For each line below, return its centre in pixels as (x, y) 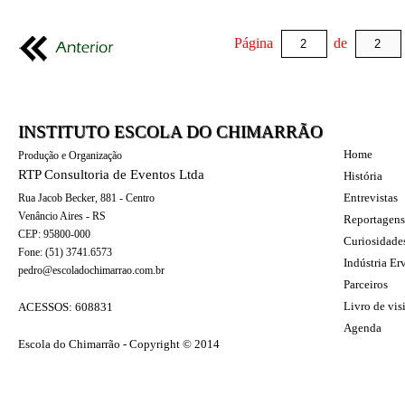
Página (258, 47)
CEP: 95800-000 (54, 234)
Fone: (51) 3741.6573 (65, 252)
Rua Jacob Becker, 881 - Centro (86, 198)
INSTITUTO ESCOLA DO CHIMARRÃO (170, 131)
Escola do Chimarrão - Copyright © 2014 (119, 344)
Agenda (363, 327)
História (363, 175)
